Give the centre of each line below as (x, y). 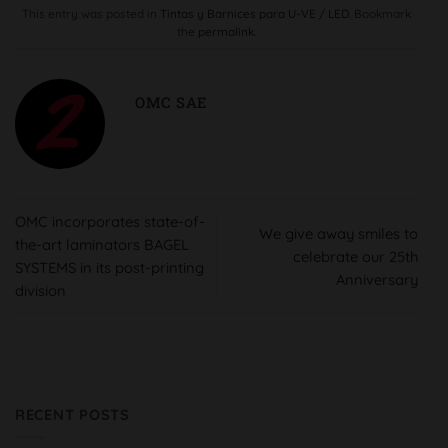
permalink (226, 31)
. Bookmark (380, 13)
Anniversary (377, 279)
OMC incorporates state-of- (110, 222)
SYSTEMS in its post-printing (109, 268)
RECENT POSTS (72, 415)
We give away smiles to (338, 233)
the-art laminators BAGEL (102, 245)
